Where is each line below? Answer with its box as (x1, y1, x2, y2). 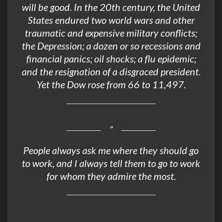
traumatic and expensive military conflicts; (25, 27, 197, 39)
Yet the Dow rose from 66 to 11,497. (36, 78, 186, 91)
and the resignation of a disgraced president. (21, 65, 201, 78)
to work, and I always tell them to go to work (22, 157, 200, 169)
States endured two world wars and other (27, 14, 195, 26)
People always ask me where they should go (23, 144, 199, 156)
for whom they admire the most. (46, 169, 176, 182)
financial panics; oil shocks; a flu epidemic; (26, 53, 196, 65)
